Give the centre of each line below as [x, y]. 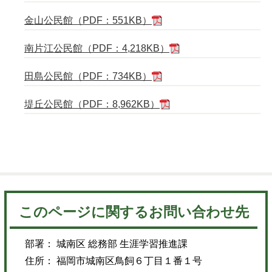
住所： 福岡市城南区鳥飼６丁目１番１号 [114, 261]
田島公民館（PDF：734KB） [88, 76]
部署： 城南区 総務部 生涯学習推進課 [107, 244]
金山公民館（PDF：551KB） [88, 20]
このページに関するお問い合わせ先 [134, 212]
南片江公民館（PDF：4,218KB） [97, 48]
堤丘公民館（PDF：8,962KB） [92, 104]
